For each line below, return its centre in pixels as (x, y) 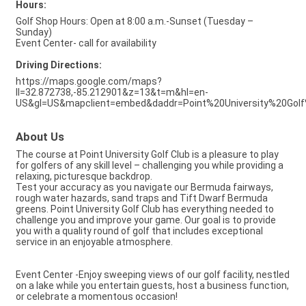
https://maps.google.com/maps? (89, 81)
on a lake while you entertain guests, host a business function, (152, 285)
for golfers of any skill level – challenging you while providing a (150, 165)
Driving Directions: (59, 65)
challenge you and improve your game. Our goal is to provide (146, 220)
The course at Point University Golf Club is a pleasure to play (147, 154)
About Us (40, 137)
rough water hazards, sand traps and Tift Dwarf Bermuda (142, 198)
